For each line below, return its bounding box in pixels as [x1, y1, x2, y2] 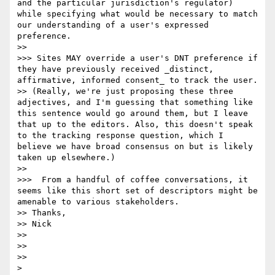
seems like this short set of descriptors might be [17, 186, 258, 196]
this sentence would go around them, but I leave [17, 109, 248, 118]
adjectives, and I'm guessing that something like [17, 98, 253, 107]
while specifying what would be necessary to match [17, 9, 258, 19]
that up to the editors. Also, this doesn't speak [17, 120, 253, 130]
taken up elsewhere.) [17, 153, 115, 163]
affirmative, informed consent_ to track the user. [17, 76, 258, 85]
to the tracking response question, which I [17, 131, 223, 141]
